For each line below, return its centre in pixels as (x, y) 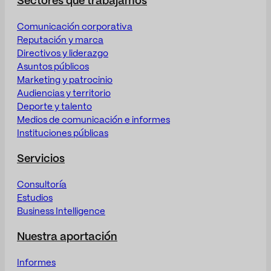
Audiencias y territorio (64, 94)
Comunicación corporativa (75, 28)
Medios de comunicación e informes (93, 121)
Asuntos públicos (53, 67)
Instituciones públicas (63, 134)
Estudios (35, 199)
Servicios (41, 159)
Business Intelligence (61, 212)
